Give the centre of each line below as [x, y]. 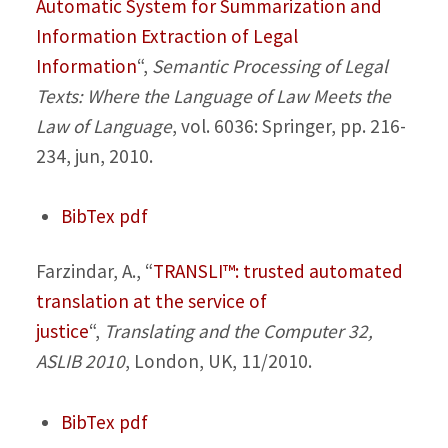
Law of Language [103, 125]
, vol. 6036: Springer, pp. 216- [288, 125]
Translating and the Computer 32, [238, 331]
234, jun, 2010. [94, 155]
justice [62, 331]
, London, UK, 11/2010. [218, 361]
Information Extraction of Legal [166, 35]
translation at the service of [151, 301]
